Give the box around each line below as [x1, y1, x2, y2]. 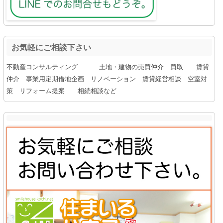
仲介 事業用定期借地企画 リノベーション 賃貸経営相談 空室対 [6, 74, 207, 83]
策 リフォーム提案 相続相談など [6, 86, 116, 95]
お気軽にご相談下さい [11, 42, 91, 52]
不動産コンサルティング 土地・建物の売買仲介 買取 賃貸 [6, 62, 209, 71]
